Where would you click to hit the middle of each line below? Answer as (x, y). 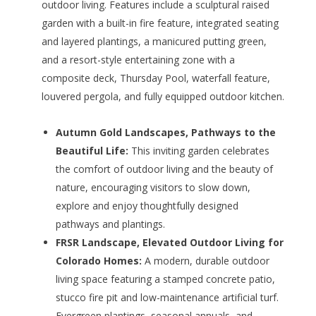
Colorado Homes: (100, 261)
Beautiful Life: (93, 151)
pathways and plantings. (110, 224)
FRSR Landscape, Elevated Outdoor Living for (169, 243)
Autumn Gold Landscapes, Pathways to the (165, 133)
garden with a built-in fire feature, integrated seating (160, 23)
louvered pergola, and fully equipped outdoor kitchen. (163, 97)
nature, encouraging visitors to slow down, (153, 188)
